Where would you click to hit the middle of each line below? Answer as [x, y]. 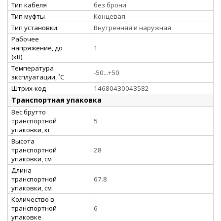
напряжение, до [37, 48]
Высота [23, 141]
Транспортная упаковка [56, 100]
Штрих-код [29, 88]
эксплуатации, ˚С [38, 77]
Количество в [33, 199]
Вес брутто [29, 112]
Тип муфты [28, 16]
